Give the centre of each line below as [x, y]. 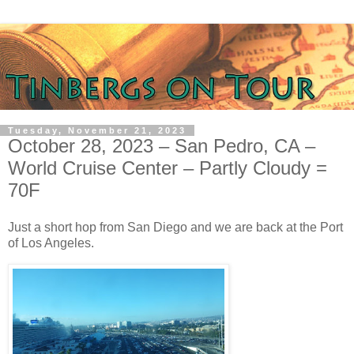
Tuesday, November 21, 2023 [97, 130]
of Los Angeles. [51, 243]
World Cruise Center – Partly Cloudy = [168, 168]
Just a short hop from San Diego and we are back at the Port [175, 228]
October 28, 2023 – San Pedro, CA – [162, 145]
